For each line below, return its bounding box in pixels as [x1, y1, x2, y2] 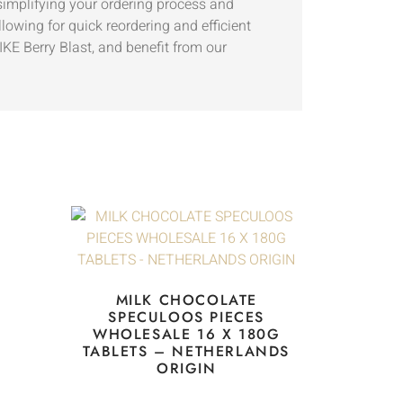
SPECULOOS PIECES [108, 307, 265, 328]
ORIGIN [156, 358, 217, 380]
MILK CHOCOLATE [115, 290, 257, 311]
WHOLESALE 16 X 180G [93, 324, 281, 345]
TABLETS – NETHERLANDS [83, 341, 291, 363]
